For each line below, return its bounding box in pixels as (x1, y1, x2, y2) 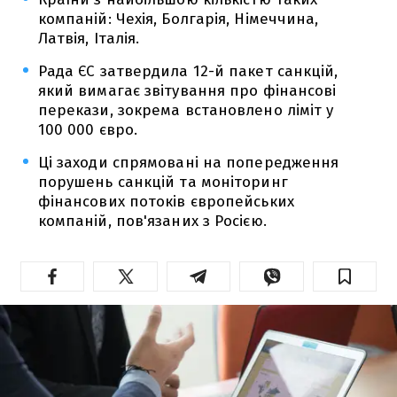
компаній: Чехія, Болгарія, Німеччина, (37, 9, 319, 28)
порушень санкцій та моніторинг (37, 172, 288, 191)
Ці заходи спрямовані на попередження (37, 152, 339, 172)
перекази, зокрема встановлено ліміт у (37, 100, 334, 120)
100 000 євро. (37, 120, 138, 139)
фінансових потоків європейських (37, 191, 294, 211)
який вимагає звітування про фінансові (37, 81, 337, 100)
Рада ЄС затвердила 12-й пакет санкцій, (37, 61, 339, 81)
